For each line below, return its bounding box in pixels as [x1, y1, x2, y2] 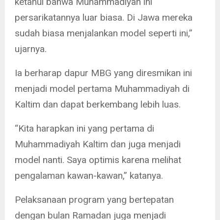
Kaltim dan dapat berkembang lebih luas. [15, 99, 181, 110]
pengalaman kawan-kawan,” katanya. [15, 170, 163, 182]
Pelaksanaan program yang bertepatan [15, 194, 174, 206]
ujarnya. [15, 43, 47, 55]
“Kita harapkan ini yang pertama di [15, 123, 154, 135]
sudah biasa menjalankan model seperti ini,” [15, 27, 192, 39]
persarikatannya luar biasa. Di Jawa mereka [15, 12, 192, 24]
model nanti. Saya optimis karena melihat [15, 154, 181, 166]
